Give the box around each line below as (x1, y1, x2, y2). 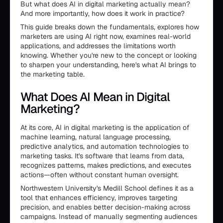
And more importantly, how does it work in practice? (20, 9, 185, 18)
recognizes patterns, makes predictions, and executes (20, 161, 191, 170)
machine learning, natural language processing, (20, 132, 171, 141)
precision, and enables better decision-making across (20, 203, 190, 212)
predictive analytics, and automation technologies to (20, 142, 189, 151)
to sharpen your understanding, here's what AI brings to (20, 60, 196, 69)
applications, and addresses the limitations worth (20, 41, 176, 50)
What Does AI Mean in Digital (20, 89, 170, 105)
